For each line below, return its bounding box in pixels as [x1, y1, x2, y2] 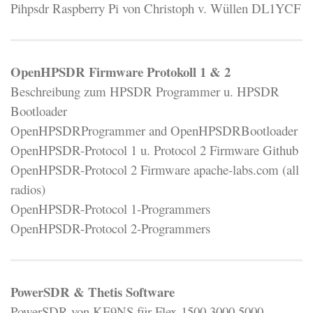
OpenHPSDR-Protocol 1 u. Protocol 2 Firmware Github [10, 140, 298, 159]
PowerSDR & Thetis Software [10, 282, 175, 301]
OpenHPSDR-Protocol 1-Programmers [10, 199, 210, 217]
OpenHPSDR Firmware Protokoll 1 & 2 [10, 61, 231, 81]
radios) [10, 180, 45, 198]
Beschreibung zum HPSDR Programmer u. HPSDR [10, 82, 279, 100]
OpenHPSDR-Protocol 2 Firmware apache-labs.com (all [10, 160, 299, 178]
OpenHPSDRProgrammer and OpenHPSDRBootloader [10, 121, 298, 139]
